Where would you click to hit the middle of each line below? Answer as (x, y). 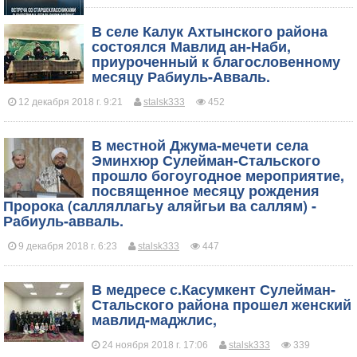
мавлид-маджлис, (154, 320)
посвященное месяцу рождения (206, 190)
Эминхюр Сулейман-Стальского (206, 160)
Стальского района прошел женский (222, 304)
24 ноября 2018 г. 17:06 (154, 345)
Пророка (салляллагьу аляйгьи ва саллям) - (160, 206)
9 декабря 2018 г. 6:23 (67, 246)
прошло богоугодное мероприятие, (218, 175)
